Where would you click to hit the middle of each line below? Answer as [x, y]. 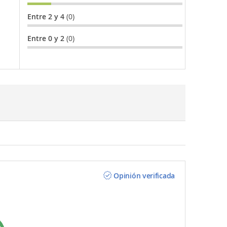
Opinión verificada [144, 176]
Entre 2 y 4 [47, 16]
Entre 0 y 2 [47, 38]
